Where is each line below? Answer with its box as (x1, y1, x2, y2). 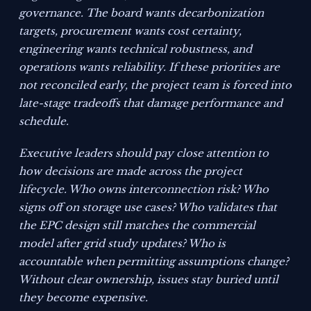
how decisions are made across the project (19, 165, 243, 178)
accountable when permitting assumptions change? (19, 255, 289, 269)
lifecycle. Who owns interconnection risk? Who (19, 183, 269, 196)
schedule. (19, 115, 69, 128)
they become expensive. (19, 291, 149, 305)
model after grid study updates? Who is (19, 237, 226, 251)
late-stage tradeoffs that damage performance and (19, 96, 283, 110)
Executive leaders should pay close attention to (19, 146, 269, 160)
